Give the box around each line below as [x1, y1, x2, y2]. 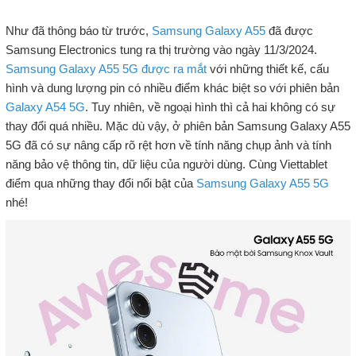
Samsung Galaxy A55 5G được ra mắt [5, 61, 207, 75]
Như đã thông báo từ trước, [5, 23, 152, 37]
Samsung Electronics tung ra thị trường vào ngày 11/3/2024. [5, 42, 317, 56]
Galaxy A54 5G [5, 99, 85, 114]
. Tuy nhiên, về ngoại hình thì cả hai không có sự [84, 99, 335, 114]
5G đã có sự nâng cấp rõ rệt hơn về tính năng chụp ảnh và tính [5, 137, 331, 152]
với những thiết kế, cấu [206, 61, 329, 75]
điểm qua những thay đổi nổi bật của [5, 176, 196, 190]
